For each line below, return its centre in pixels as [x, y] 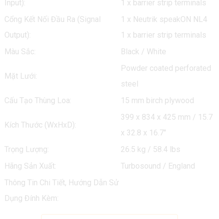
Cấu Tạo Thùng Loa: [38, 100]
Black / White [143, 52]
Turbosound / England [158, 166]
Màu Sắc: [20, 52]
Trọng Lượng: [26, 149]
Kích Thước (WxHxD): [40, 125]
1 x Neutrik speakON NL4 [164, 19]
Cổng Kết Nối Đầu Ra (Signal [52, 19]
